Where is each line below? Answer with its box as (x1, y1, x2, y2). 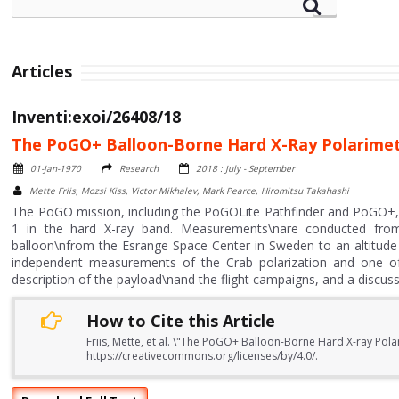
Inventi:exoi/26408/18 (12, 106, 182, 127)
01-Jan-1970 (30, 162, 82, 175)
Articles (12, 61, 73, 82)
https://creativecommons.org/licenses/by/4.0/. (86, 348, 319, 363)
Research (119, 162, 159, 175)
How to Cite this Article (86, 310, 276, 331)
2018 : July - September (196, 162, 296, 175)
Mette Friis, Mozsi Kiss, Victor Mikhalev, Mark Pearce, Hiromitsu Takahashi (29, 184, 350, 197)
